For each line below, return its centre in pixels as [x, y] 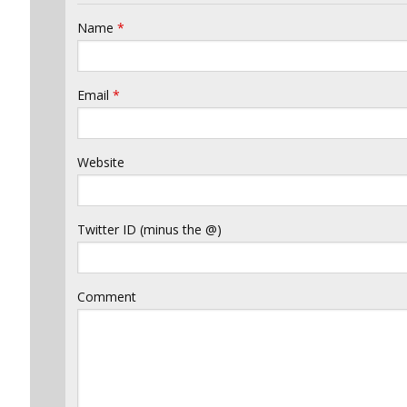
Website [101, 162]
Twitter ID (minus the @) [149, 229]
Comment [107, 297]
